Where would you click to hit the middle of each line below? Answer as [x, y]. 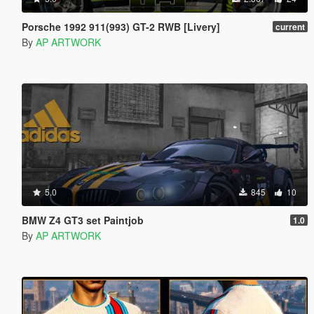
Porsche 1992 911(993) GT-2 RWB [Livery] [121, 26]
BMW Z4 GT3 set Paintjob [82, 220]
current [290, 26]
